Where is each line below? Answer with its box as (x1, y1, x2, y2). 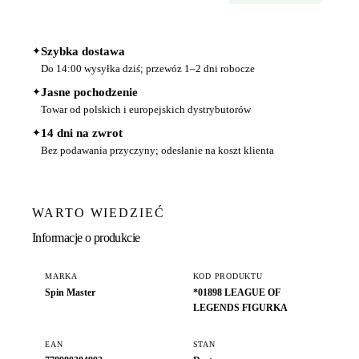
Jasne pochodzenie (41, 85, 138, 99)
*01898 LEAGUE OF (192, 286, 280, 298)
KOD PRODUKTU (192, 271, 263, 280)
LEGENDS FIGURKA (192, 301, 288, 313)
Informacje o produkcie (32, 230, 140, 244)
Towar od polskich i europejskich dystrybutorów (41, 103, 251, 115)
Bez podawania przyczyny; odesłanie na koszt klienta (41, 143, 274, 156)
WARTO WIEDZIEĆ (32, 205, 165, 220)
